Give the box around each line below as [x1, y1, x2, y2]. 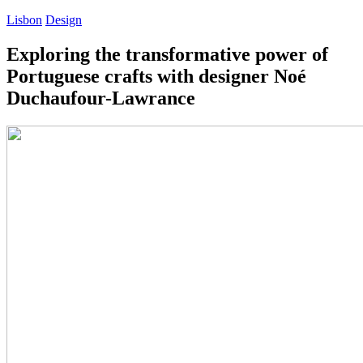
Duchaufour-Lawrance [6, 87, 195, 109]
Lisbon [6, 12, 42, 27]
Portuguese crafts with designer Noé [6, 65, 306, 87]
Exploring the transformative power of [6, 43, 328, 65]
